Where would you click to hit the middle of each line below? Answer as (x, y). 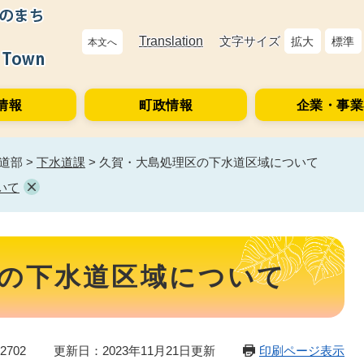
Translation (171, 41)
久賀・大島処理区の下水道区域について (209, 162)
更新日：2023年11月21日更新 (134, 351)
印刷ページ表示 (302, 351)
